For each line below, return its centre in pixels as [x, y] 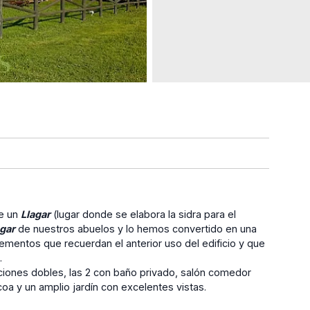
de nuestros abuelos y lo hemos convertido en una [136, 228]
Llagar [36, 214]
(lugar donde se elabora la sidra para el [143, 214]
